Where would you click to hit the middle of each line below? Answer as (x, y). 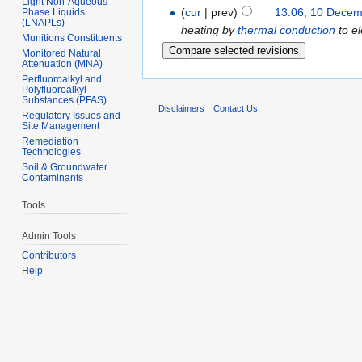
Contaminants (53, 177)
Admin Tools (49, 236)
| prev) (220, 13)
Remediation (51, 141)
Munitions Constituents (72, 38)
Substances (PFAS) (65, 100)
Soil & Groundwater (65, 167)
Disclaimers (181, 109)
